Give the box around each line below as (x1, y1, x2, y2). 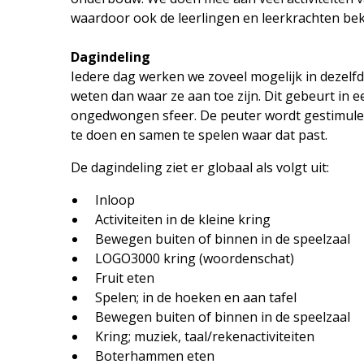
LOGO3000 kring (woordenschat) (95, 249, 294, 267)
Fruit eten (95, 268, 154, 287)
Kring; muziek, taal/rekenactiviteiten (95, 327, 314, 345)
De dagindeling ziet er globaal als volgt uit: (71, 158, 329, 176)
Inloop (95, 190, 135, 209)
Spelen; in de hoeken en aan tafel (95, 288, 297, 306)
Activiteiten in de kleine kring (95, 210, 271, 228)
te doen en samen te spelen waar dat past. (71, 125, 327, 144)
